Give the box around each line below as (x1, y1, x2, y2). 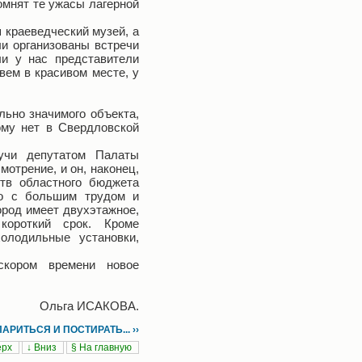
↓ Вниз (27, 342, 59, 353)
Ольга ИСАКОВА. (40, 299, 139, 313)
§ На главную (71, 342, 134, 353)
